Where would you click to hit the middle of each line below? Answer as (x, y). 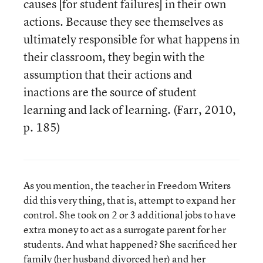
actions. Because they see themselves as (123, 21)
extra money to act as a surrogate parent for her (125, 229)
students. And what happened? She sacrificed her (130, 244)
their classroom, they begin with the (114, 57)
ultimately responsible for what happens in (131, 39)
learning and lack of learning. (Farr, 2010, (130, 109)
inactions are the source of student (110, 92)
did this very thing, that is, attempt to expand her (129, 200)
